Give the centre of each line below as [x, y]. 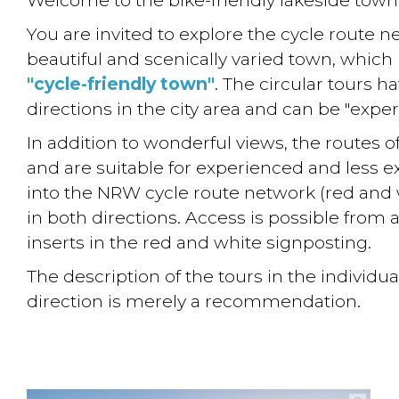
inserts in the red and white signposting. [199, 242]
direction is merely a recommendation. [194, 301]
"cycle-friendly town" [121, 83]
